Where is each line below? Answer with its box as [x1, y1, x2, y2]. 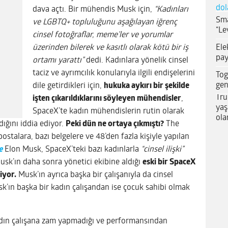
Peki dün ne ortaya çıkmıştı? [66, 120, 164, 128]
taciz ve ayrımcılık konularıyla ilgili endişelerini [33, 69, 195, 77]
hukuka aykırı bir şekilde [104, 81, 189, 90]
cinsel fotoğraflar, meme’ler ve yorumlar [33, 31, 173, 39]
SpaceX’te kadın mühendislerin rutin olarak [33, 107, 184, 116]
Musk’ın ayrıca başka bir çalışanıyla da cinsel [16, 170, 173, 179]
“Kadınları [154, 5, 188, 14]
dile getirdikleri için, [33, 81, 104, 90]
